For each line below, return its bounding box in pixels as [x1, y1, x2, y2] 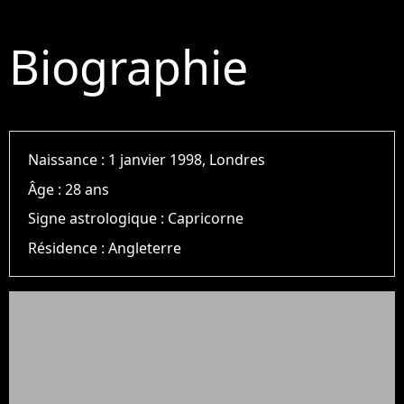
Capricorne [168, 208, 244, 229]
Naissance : [28, 150, 109, 170]
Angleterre [108, 237, 182, 258]
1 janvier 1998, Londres [108, 150, 266, 170]
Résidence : [28, 237, 109, 258]
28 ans [65, 179, 110, 199]
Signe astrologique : [28, 208, 169, 229]
